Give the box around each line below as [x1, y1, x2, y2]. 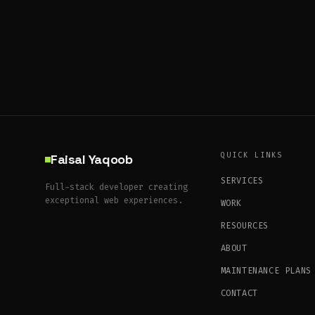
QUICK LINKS [220, 150, 283, 160]
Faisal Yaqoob [51, 150, 133, 167]
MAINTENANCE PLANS [220, 264, 311, 276]
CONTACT [220, 287, 258, 299]
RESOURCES [220, 219, 269, 231]
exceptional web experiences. [45, 194, 183, 206]
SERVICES [220, 174, 264, 186]
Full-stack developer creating [45, 181, 188, 193]
